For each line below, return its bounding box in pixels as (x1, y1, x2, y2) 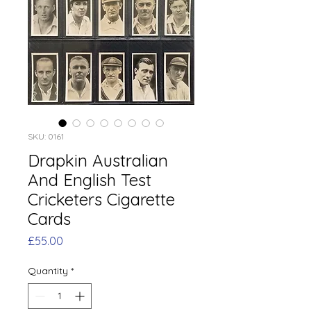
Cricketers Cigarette (28, 188, 175, 210)
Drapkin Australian (28, 149, 168, 171)
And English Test (28, 169, 151, 190)
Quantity (28, 264, 68, 277)
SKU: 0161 (28, 131, 64, 142)
